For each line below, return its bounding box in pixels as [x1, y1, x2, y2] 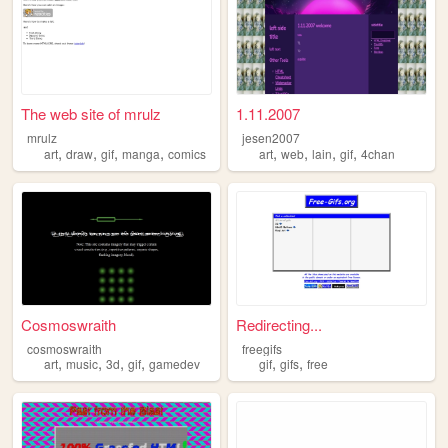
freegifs [241, 339, 282, 357]
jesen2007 [241, 129, 300, 147]
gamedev [149, 355, 200, 373]
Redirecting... [236, 313, 323, 335]
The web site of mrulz [21, 103, 162, 125]
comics [168, 144, 206, 162]
